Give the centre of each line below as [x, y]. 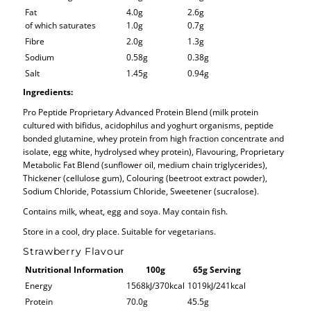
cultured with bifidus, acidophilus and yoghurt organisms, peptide [149, 125]
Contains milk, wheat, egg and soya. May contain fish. [126, 211]
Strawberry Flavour [74, 251]
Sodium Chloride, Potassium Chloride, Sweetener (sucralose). [141, 191]
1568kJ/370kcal [156, 285]
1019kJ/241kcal [217, 285]
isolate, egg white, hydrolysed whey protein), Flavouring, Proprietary [154, 151]
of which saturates [61, 25]
